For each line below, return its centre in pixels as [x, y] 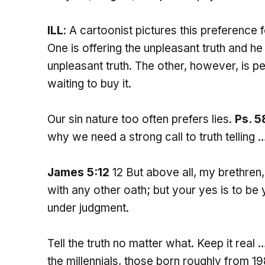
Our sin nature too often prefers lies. [141, 119]
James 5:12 [78, 173]
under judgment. [88, 208]
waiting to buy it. [89, 84]
